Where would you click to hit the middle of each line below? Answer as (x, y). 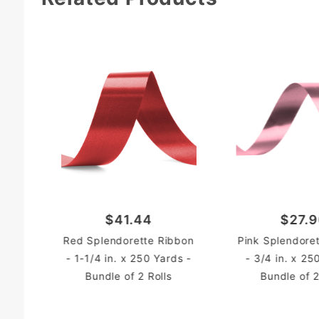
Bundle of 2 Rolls (129, 276)
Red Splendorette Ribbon (129, 241)
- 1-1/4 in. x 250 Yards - (129, 258)
